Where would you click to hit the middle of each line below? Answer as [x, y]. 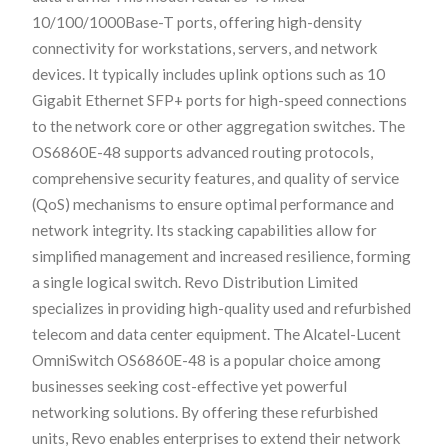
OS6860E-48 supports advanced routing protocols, [202, 152]
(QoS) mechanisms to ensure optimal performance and [213, 204]
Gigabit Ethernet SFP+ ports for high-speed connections [219, 100]
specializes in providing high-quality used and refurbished [221, 308]
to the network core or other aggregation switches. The [218, 126]
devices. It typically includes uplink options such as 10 [208, 74]
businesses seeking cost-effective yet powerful [189, 386]
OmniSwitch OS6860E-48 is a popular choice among [206, 360]
